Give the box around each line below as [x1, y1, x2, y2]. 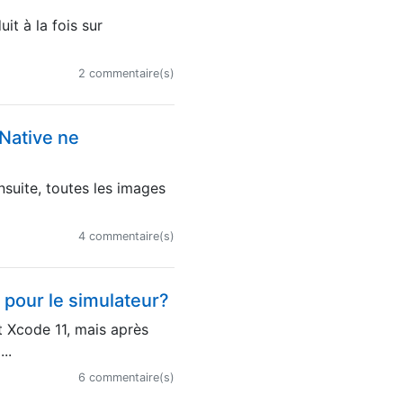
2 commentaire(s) [77, 67, 175, 80]
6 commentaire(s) [77, 371, 175, 384]
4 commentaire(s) [77, 229, 175, 243]
